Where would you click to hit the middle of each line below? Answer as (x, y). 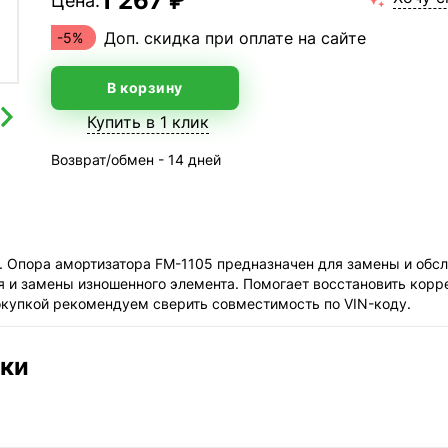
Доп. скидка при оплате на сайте (234, 37)
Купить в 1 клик (147, 122)
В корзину (144, 87)
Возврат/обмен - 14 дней (135, 159)
